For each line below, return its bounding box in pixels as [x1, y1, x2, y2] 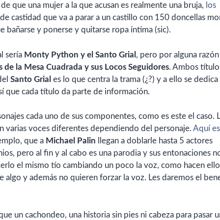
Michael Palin [46, 137, 96, 145]
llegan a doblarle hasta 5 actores [96, 137, 213, 145]
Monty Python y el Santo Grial [24, 50, 136, 59]
